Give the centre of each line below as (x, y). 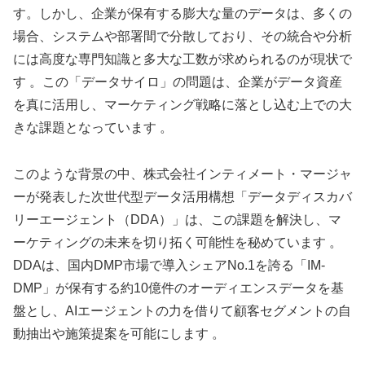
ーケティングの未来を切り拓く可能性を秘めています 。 (178, 243)
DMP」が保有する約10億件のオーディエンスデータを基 (178, 288)
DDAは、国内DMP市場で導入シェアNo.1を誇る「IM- (169, 266)
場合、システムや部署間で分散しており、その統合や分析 (182, 37)
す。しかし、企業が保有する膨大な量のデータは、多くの (182, 14)
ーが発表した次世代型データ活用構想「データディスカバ (182, 197)
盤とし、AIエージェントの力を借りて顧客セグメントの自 (182, 311)
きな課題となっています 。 (93, 128)
